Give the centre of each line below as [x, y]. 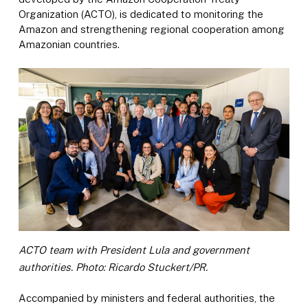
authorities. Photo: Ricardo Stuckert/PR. [113, 267]
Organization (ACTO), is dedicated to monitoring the [141, 14]
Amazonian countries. [69, 45]
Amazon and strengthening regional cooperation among [151, 30]
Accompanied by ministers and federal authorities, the [146, 298]
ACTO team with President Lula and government [134, 250]
